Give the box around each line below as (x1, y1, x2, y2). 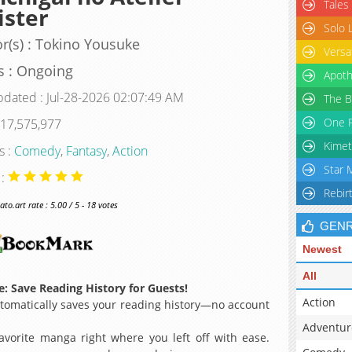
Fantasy (65, 141, 107, 159)
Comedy (13, 141, 60, 159)
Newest (302, 243, 342, 255)
